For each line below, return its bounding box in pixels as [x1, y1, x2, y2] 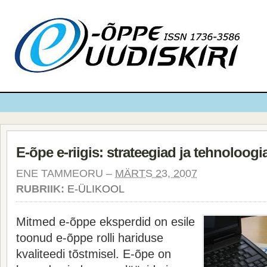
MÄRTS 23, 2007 [115, 167, 197, 179]
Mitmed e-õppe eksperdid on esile [16, 215, 195, 228]
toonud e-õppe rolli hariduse [16, 231, 163, 244]
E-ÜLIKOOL [67, 183, 125, 195]
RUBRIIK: [16, 183, 67, 195]
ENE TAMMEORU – [16, 167, 115, 179]
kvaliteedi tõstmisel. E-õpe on [16, 247, 171, 260]
